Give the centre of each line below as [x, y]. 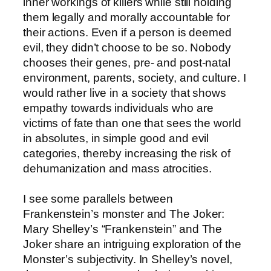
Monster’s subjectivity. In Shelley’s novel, [128, 260]
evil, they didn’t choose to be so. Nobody [127, 48]
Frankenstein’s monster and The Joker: [124, 214]
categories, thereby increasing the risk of [127, 154]
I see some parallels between [98, 199]
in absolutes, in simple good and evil [116, 139]
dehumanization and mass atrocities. [117, 169]
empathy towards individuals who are [118, 108]
